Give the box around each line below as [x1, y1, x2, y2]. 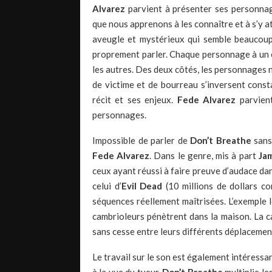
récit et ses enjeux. [92, 94, 177, 106]
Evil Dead [121, 180, 166, 192]
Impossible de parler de [92, 135, 191, 146]
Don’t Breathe [190, 135, 251, 146]
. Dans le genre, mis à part [149, 150, 259, 161]
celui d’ [92, 180, 121, 192]
